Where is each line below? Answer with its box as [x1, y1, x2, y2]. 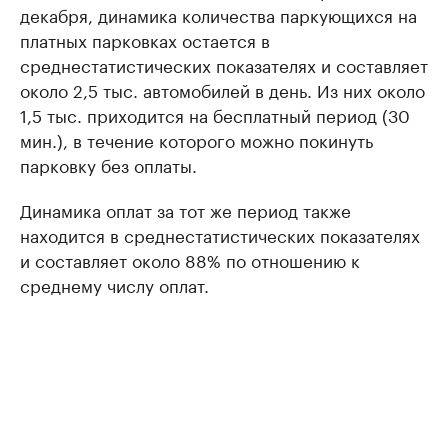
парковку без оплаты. [20, 151, 197, 178]
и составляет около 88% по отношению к [20, 246, 360, 273]
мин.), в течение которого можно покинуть [20, 126, 373, 153]
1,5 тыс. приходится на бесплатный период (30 [20, 101, 410, 128]
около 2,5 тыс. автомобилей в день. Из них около [20, 76, 425, 103]
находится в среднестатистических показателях [20, 221, 420, 248]
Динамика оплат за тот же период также [20, 196, 351, 223]
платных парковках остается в [20, 26, 270, 53]
